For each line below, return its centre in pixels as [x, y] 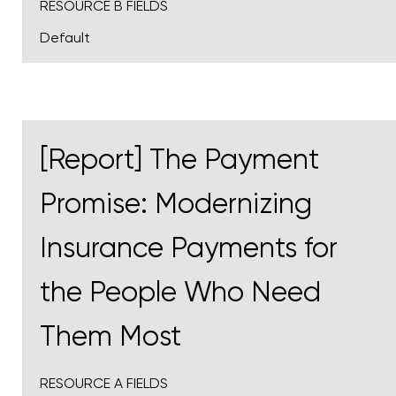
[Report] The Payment [179, 160]
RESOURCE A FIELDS [104, 384]
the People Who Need [180, 293]
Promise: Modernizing [176, 204]
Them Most [110, 337]
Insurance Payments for [189, 248]
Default [65, 38]
